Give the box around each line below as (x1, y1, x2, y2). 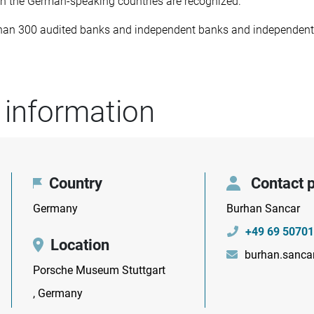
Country (48, 175, 102, 192)
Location (50, 236, 109, 254)
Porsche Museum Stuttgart (32, 264, 165, 277)
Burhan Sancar (226, 202, 301, 215)
